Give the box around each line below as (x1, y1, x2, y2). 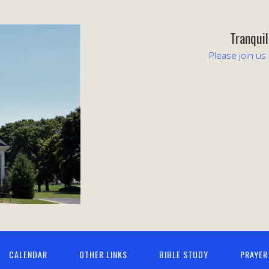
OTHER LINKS (79, 248, 127, 261)
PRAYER (240, 248, 268, 261)
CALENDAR (9, 248, 47, 261)
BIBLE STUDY (159, 248, 208, 261)
